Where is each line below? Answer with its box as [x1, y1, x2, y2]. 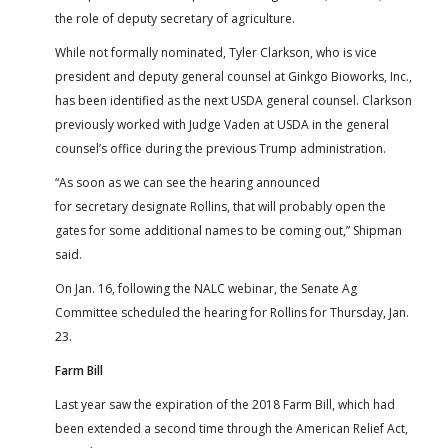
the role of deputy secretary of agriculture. [55, 9, 295, 27]
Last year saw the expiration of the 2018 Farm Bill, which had [55, 395, 395, 413]
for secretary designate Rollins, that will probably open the [55, 197, 386, 215]
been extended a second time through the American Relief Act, [55, 419, 408, 437]
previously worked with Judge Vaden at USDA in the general [55, 115, 389, 133]
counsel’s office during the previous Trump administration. [55, 139, 386, 157]
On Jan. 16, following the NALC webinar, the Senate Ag [55, 279, 357, 297]
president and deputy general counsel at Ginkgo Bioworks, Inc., [55, 67, 412, 85]
